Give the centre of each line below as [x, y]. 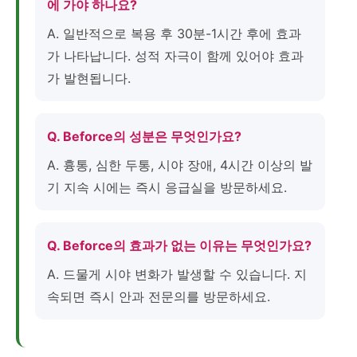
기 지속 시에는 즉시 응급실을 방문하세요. [167, 187]
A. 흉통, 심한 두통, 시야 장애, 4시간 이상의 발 [180, 165]
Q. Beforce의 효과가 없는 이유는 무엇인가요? [179, 245]
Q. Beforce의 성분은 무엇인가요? [144, 136]
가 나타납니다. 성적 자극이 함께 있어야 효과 [175, 56]
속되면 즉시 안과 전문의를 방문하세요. [159, 296]
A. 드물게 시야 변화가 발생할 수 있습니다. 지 [177, 274]
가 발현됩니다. [89, 78]
